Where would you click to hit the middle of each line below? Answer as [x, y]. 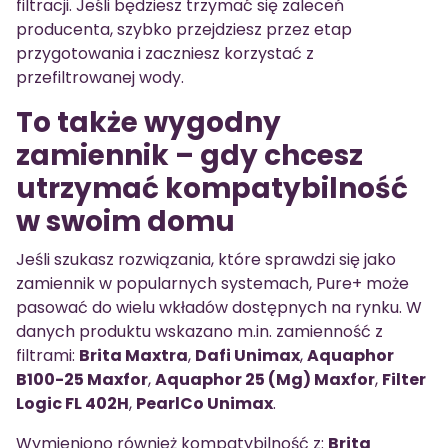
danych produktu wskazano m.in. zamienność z [199, 332]
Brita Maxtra [133, 356]
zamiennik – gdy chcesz [189, 156]
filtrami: [47, 356]
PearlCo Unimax [204, 404]
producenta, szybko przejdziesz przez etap [184, 30]
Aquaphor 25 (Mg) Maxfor [265, 380]
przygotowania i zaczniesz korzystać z [165, 54]
